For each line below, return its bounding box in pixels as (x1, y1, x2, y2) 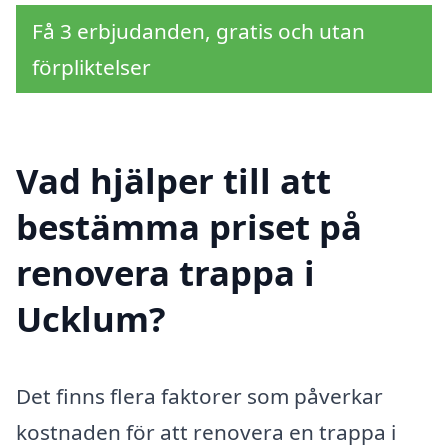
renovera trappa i (16, 248, 315, 296)
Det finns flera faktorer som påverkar (16, 382, 383, 411)
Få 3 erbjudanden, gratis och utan (32, 16, 365, 45)
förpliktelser (32, 52, 151, 81)
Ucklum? (16, 294, 166, 342)
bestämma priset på (16, 202, 362, 250)
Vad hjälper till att (16, 156, 331, 204)
